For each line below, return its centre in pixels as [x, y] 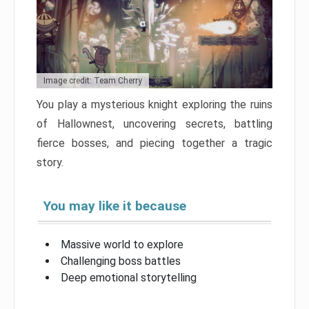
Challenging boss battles [121, 261]
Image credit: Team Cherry [93, 81]
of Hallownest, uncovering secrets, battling [154, 124]
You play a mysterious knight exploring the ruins [154, 105]
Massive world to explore [122, 245]
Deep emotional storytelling [129, 278]
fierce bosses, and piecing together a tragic [154, 143]
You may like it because [115, 206]
